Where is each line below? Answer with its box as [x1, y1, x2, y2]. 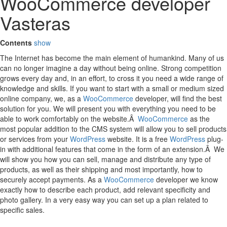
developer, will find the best [133, 93, 222, 103]
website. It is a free [105, 133, 170, 144]
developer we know [154, 174, 218, 184]
